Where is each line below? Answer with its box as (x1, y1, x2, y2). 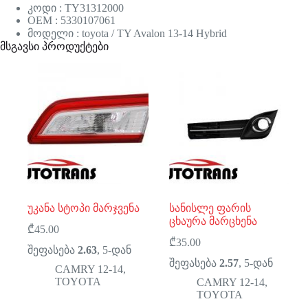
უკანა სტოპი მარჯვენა (27, 201, 140, 214)
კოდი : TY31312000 (27, 2, 124, 14)
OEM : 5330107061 (27, 14, 115, 27)
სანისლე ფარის (169, 201, 252, 214)
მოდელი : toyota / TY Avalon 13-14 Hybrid (27, 27, 227, 40)
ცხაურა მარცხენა (169, 214, 258, 227)
